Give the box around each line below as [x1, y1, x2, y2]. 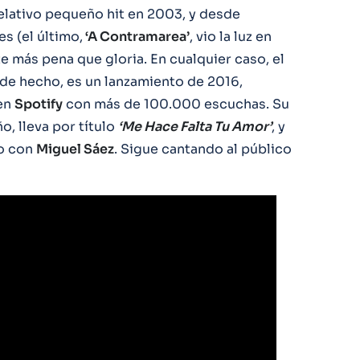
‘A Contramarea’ [83, 28, 190, 45]
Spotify [14, 96, 63, 112]
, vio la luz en [190, 28, 272, 45]
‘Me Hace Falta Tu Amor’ [118, 118, 272, 135]
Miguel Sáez [36, 141, 114, 157]
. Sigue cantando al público [114, 141, 292, 157]
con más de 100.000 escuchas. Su [63, 96, 289, 112]
